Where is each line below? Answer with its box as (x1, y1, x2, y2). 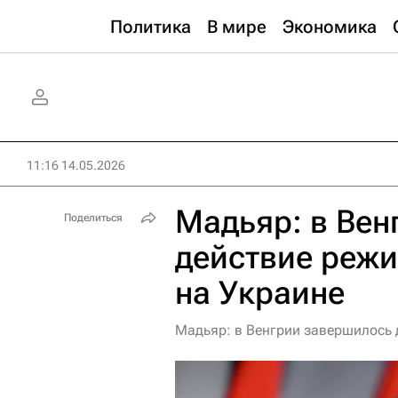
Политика (110, 16, 191, 37)
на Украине (175, 275, 345, 312)
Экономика (283, 16, 377, 37)
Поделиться (64, 211, 123, 224)
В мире (207, 16, 267, 37)
